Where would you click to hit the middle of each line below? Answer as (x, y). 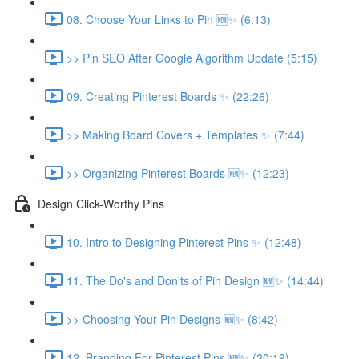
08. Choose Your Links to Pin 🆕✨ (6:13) (169, 19)
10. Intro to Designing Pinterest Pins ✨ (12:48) (184, 242)
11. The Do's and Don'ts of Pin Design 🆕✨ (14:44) (195, 280)
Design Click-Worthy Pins (101, 203)
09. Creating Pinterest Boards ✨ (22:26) (168, 96)
